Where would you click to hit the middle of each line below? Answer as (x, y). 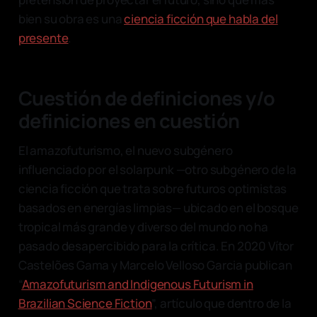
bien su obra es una (71, 18)
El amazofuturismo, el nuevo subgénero (125, 150)
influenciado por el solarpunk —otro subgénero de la (157, 169)
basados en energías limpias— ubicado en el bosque (158, 207)
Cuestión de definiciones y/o (146, 98)
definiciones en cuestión (129, 120)
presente (43, 38)
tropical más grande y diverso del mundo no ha (143, 226)
